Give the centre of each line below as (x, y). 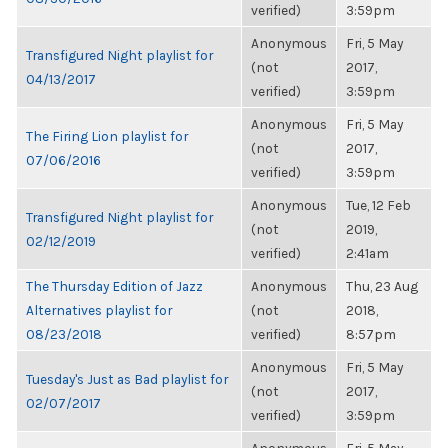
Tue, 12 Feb (378, 205)
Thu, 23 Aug (382, 286)
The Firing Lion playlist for (107, 136)
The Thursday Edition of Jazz (114, 286)
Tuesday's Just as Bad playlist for (127, 379)
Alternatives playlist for (99, 310)
